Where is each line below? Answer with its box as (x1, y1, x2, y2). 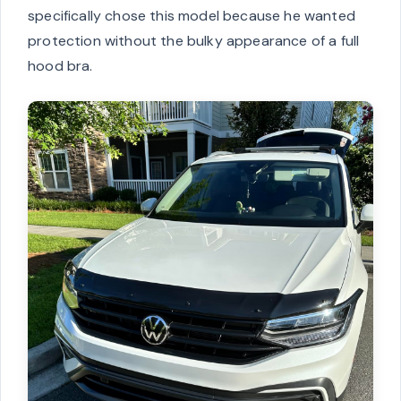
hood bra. (28, 56, 93, 76)
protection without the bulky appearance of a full (28, 31, 360, 51)
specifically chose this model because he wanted (28, 6, 355, 26)
